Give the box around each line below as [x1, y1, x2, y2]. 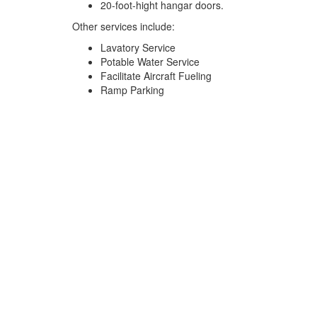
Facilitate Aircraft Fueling [100, 69, 212, 83]
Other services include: [72, 19, 175, 33]
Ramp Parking [100, 83, 164, 97]
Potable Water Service [100, 54, 200, 69]
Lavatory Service [100, 40, 175, 54]
